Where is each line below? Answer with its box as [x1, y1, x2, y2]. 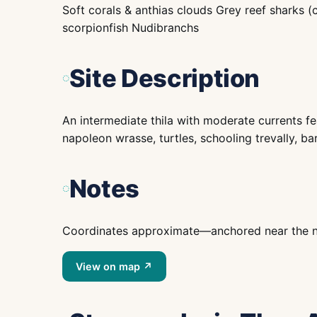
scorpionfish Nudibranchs [62, 21, 199, 35]
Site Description [69, 63, 260, 93]
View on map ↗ [76, 260, 154, 272]
